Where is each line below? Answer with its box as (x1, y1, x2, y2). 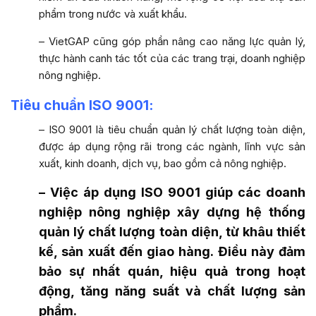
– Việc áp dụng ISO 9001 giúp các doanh (39, 184, 305, 200)
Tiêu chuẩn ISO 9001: (11, 96, 153, 114)
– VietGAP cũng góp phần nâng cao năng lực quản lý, (39, 34, 305, 48)
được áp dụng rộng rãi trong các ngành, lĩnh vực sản (39, 139, 305, 153)
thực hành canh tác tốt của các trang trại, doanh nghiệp (39, 51, 305, 65)
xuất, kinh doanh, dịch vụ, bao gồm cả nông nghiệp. (39, 156, 286, 170)
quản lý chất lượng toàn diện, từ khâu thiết (39, 224, 305, 239)
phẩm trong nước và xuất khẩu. (39, 6, 187, 20)
